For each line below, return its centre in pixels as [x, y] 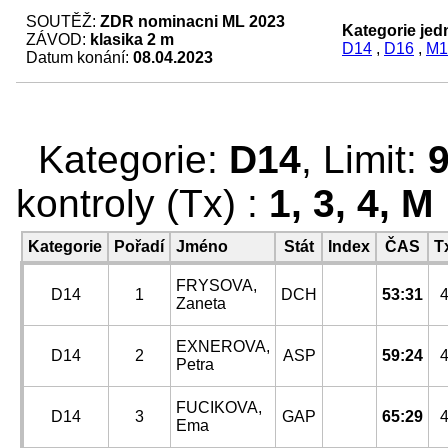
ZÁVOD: [58, 39]
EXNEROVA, [223, 346]
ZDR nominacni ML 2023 [192, 21]
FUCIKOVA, [219, 407]
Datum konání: [79, 57]
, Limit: [364, 159]
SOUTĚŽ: [63, 21]
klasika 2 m [132, 39]
